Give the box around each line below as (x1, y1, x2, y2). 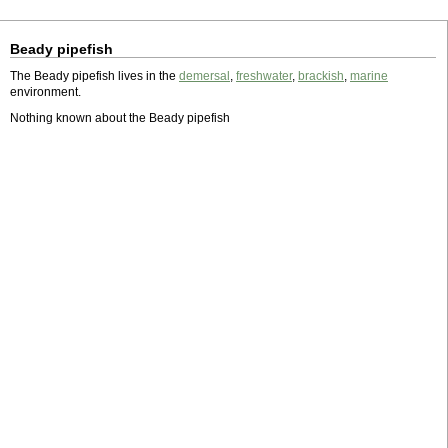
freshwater (236, 69, 292, 83)
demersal (179, 69, 230, 83)
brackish (298, 69, 344, 83)
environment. (10, 85, 81, 99)
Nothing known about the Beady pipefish (10, 111, 230, 125)
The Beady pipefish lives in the (10, 69, 179, 83)
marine (350, 69, 388, 83)
